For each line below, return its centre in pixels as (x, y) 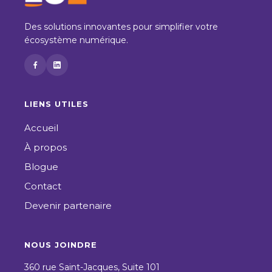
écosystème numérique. (76, 40)
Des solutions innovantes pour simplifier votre (121, 27)
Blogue (41, 167)
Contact (43, 186)
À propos (46, 147)
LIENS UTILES (56, 104)
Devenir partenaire (68, 206)
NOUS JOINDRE (61, 245)
